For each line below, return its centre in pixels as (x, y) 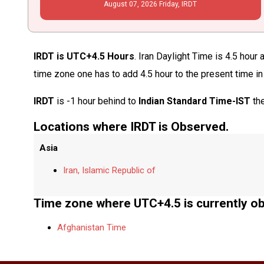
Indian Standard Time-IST (195, 101)
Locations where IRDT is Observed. (131, 126)
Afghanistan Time (92, 227)
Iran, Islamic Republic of (110, 170)
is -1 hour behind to (97, 101)
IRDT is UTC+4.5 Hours (84, 56)
